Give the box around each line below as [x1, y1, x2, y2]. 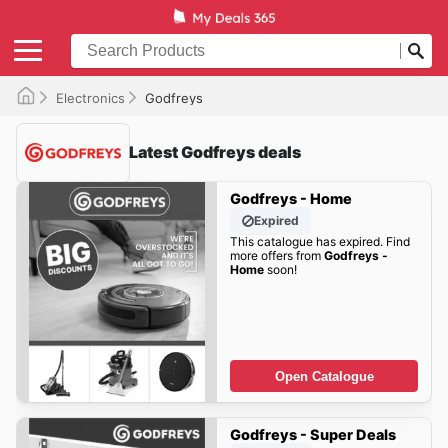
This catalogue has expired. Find [229, 234, 410, 250]
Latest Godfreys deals [129, 142, 301, 163]
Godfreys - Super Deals [229, 426, 396, 444]
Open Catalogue [274, 368, 374, 384]
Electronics [56, 89, 125, 106]
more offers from [229, 248, 324, 264]
